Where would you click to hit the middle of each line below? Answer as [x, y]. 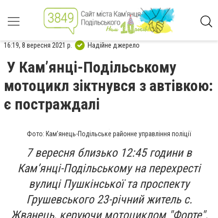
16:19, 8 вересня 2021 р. [38, 45]
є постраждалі [52, 104]
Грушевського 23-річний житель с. [109, 200]
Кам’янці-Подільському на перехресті [109, 168]
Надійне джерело [114, 45]
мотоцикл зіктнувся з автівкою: [109, 86]
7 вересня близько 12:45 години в [109, 153]
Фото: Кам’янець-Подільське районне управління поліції [109, 134]
